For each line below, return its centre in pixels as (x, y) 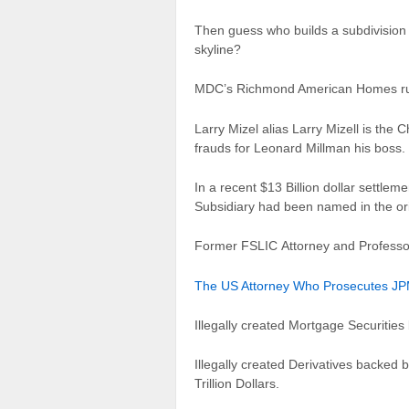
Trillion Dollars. (237, 384)
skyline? (218, 49)
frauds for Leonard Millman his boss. (300, 147)
